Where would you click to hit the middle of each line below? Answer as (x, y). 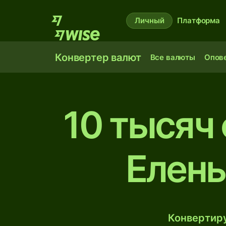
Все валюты (173, 57)
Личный (150, 20)
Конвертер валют (98, 58)
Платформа (199, 20)
